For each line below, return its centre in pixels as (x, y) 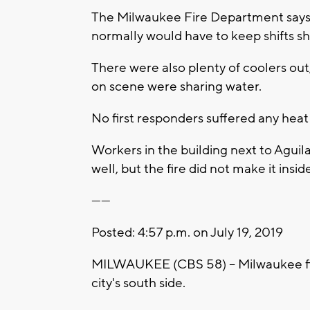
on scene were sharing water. (178, 87)
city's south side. (140, 283)
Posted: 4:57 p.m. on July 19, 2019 (187, 233)
